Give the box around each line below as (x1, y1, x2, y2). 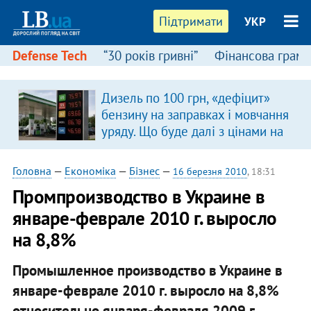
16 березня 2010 (172, 165, 247, 178)
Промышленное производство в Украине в (12, 260, 283, 280)
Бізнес (128, 164, 160, 178)
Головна (12, 164, 51, 178)
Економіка (64, 164, 116, 178)
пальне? (101, 140, 147, 156)
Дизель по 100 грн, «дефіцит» (101, 90, 270, 106)
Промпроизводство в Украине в (12, 185, 265, 208)
